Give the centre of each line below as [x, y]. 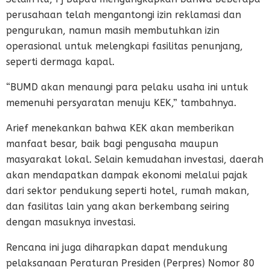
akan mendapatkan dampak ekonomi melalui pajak [127, 175]
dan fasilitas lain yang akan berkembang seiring [118, 206]
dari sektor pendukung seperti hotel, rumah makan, [128, 190]
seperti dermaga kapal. [60, 61]
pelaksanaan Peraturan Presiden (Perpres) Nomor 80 [130, 263]
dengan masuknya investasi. [71, 222]
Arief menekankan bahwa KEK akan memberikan [120, 128]
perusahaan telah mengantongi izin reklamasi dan [124, 14]
